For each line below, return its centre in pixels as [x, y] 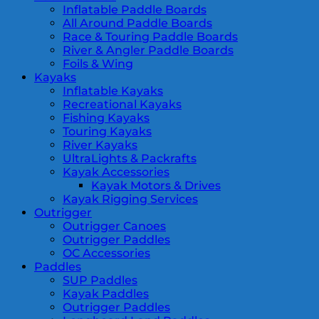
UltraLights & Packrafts [130, 158]
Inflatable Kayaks [113, 90]
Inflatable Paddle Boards [135, 9]
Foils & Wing [98, 63]
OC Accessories [106, 253]
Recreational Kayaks [122, 104]
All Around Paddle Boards [137, 23]
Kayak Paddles [106, 293]
